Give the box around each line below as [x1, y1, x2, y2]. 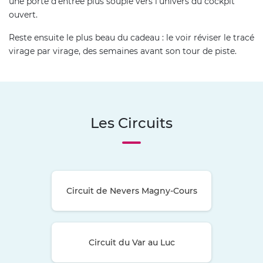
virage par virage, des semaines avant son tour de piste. [9, 45, 237, 56]
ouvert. [9, 9, 38, 20]
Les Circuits [90, 114, 173, 131]
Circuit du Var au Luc [88, 237, 175, 248]
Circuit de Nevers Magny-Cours [66, 185, 197, 196]
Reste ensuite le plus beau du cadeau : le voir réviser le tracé [9, 32, 254, 43]
